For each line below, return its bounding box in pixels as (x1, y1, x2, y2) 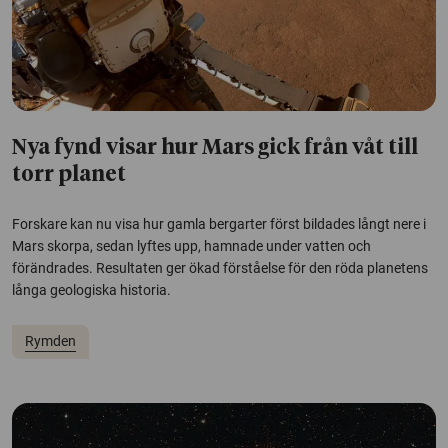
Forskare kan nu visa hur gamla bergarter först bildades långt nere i (12, 215, 426, 232)
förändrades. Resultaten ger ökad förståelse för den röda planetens (12, 259, 428, 276)
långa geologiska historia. (12, 281, 171, 298)
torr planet (12, 164, 126, 186)
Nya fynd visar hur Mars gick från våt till (12, 137, 418, 159)
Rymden (24, 333, 76, 350)
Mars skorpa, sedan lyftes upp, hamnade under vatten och (12, 237, 371, 254)
